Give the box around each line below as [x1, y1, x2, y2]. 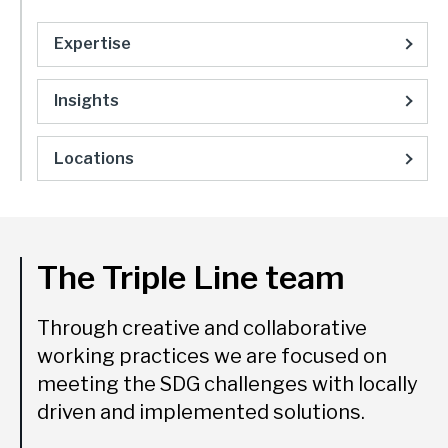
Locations [54, 148, 134, 168]
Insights [54, 91, 119, 111]
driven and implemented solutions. [37, 400, 365, 425]
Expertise [54, 34, 131, 54]
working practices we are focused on [37, 344, 387, 369]
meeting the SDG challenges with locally [37, 372, 418, 397]
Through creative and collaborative [37, 316, 367, 341]
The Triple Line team [37, 258, 345, 298]
